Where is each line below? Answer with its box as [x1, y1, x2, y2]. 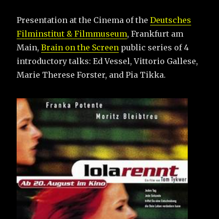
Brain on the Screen [41, 43, 119, 52]
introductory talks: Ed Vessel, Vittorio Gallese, [17, 56, 198, 66]
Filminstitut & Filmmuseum [17, 29, 128, 39]
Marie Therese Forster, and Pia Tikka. [17, 70, 166, 80]
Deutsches [150, 15, 192, 25]
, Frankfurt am [127, 29, 184, 39]
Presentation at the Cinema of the [17, 15, 151, 25]
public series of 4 [119, 43, 189, 52]
